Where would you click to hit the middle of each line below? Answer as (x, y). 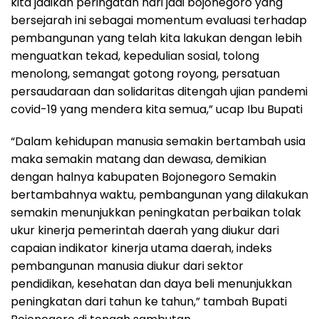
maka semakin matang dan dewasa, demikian (138, 159)
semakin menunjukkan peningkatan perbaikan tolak (156, 213)
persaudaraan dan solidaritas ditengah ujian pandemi (159, 92)
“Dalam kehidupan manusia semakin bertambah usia (158, 142)
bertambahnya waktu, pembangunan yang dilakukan (159, 195)
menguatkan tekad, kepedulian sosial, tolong (135, 56)
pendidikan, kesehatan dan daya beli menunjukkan (151, 284)
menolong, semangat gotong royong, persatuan (145, 74)
